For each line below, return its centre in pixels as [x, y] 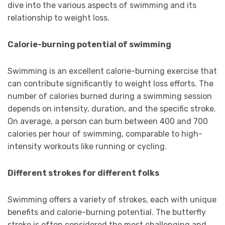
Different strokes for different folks [83, 173]
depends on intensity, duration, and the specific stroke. [112, 109]
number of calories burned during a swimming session [110, 96]
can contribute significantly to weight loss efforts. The [110, 84]
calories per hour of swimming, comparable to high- [105, 134]
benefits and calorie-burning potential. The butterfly [107, 212]
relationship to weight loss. [59, 18]
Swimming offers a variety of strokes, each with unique [112, 200]
